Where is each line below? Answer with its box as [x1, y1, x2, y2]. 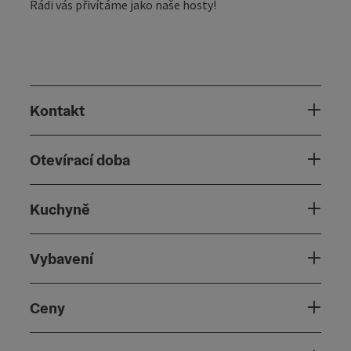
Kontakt [30, 100, 85, 121]
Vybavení [30, 248, 93, 269]
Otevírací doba [30, 149, 130, 170]
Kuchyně [30, 198, 90, 219]
